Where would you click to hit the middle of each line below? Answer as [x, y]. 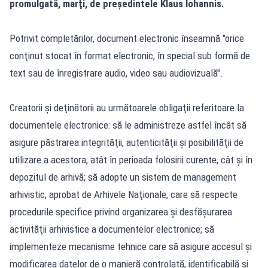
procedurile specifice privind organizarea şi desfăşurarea [121, 211]
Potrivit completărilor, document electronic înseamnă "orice [127, 38]
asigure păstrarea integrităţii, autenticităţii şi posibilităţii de [127, 142]
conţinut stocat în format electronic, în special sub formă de [130, 55]
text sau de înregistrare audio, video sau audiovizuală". [116, 73]
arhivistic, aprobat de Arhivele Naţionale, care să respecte [124, 194]
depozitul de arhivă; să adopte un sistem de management [123, 177]
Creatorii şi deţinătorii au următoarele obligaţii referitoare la [127, 107]
